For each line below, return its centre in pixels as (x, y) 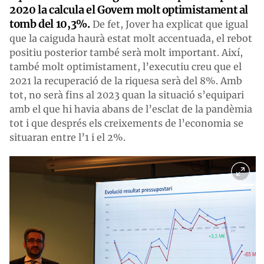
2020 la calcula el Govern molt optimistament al (129, 9)
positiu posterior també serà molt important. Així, (126, 52)
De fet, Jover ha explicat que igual (169, 24)
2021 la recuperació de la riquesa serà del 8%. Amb (126, 80)
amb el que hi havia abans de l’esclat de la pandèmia (131, 109)
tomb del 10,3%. (50, 24)
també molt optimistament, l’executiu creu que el (126, 66)
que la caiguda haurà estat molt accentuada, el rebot (131, 38)
